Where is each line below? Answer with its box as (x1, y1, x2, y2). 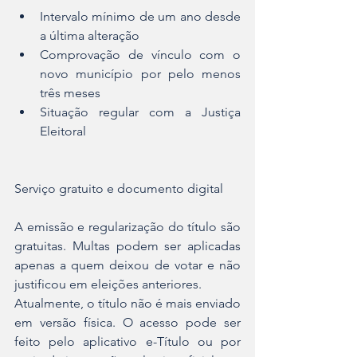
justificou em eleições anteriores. (14, 277, 202, 292)
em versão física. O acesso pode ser (14, 315, 241, 331)
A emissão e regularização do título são (14, 219, 241, 235)
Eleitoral (40, 124, 86, 139)
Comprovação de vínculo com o (40, 47, 241, 63)
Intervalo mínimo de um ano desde (40, 9, 241, 25)
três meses (40, 85, 100, 101)
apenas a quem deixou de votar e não (14, 257, 241, 273)
